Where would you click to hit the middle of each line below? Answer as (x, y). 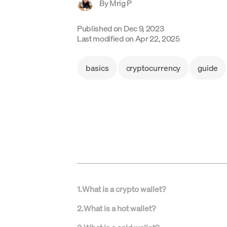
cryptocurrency (153, 68)
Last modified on (105, 38)
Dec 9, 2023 (144, 28)
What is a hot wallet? (120, 208)
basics (97, 68)
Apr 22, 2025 (157, 38)
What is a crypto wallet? (124, 189)
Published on (100, 28)
